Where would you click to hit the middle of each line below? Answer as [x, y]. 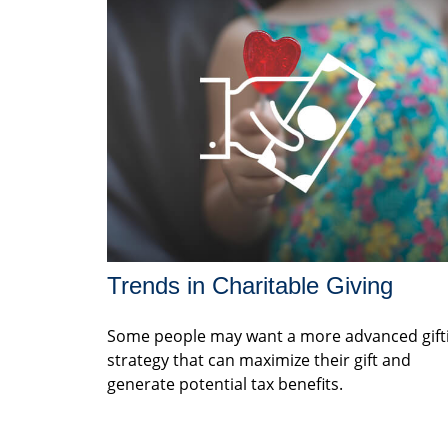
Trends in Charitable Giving [250, 286]
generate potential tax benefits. [225, 384]
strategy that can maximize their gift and [259, 360]
